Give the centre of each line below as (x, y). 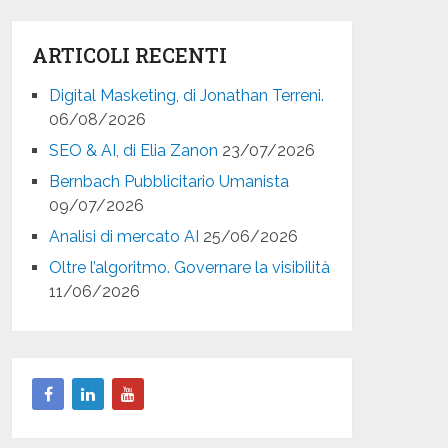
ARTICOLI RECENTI (130, 54)
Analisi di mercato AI (124, 236)
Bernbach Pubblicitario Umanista (169, 181)
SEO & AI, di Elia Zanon (134, 150)
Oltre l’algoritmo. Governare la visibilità (190, 267)
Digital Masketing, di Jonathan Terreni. (187, 95)
